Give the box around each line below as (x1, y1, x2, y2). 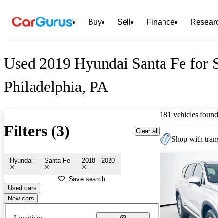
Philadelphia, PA (4, 78, 108, 96)
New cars (8, 194, 34, 202)
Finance (146, 18, 175, 26)
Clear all (136, 127, 159, 135)
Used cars (8, 184, 36, 192)
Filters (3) (4, 122, 70, 140)
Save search (69, 175, 106, 182)
